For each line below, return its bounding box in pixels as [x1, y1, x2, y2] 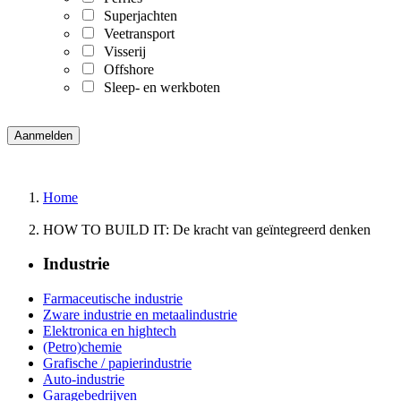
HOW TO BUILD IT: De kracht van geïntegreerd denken [43, 221, 371, 237]
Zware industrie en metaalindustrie [43, 307, 237, 323]
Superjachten [97, 7, 177, 23]
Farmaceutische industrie [43, 291, 183, 307]
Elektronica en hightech [43, 323, 176, 339]
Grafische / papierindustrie [43, 355, 192, 371]
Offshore [97, 61, 154, 77]
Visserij [97, 43, 146, 59]
